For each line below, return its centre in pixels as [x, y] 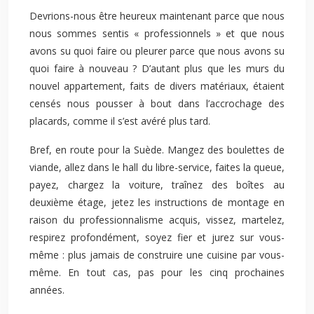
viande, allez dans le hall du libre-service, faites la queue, [157, 167]
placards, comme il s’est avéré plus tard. [120, 121]
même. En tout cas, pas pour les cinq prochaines [157, 272]
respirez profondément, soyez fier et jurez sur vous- [157, 237]
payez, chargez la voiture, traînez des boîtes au [157, 185]
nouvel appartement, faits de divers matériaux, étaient [157, 86]
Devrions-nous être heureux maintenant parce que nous [157, 16]
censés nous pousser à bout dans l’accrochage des [157, 103]
